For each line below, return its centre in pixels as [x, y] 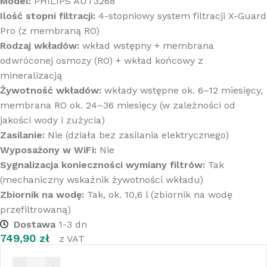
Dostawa [34, 224]
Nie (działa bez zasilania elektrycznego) [137, 135]
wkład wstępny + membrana [147, 45]
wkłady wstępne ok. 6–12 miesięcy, [182, 90]
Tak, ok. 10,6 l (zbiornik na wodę [158, 194]
